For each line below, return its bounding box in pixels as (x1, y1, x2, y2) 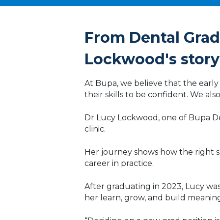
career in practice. (84, 158, 154, 168)
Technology (134, 12, 185, 22)
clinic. (84, 124, 106, 134)
